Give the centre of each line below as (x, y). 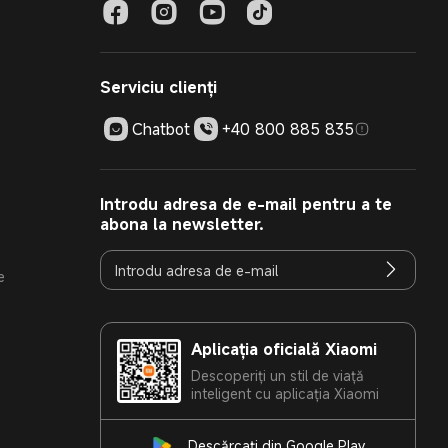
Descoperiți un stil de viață (277, 375)
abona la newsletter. (182, 224)
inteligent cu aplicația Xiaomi (285, 393)
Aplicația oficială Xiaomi (284, 349)
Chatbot (161, 129)
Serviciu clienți (158, 87)
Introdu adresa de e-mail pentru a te (246, 204)
